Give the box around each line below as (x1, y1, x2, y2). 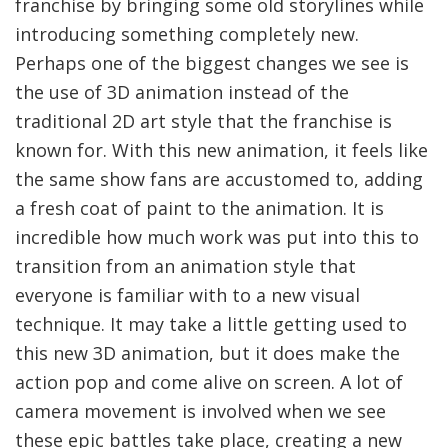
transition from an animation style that (15, 253, 356, 278)
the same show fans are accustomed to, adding (15, 166, 423, 191)
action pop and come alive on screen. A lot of (15, 369, 403, 394)
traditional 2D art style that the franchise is (15, 108, 392, 133)
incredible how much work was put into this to (15, 224, 419, 249)
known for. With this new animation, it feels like (15, 137, 428, 162)
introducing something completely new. (15, 21, 359, 46)
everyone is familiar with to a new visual (15, 282, 360, 307)
